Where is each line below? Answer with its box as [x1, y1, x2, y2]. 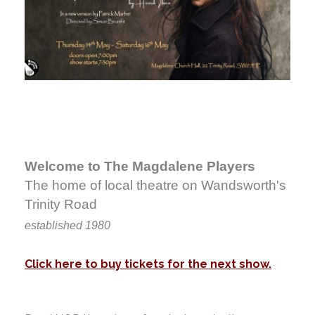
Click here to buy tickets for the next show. [25, 257, 271, 271]
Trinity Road [25, 196, 97, 212]
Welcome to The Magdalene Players [25, 158, 255, 174]
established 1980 [25, 219, 110, 231]
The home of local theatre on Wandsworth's [25, 177, 286, 193]
